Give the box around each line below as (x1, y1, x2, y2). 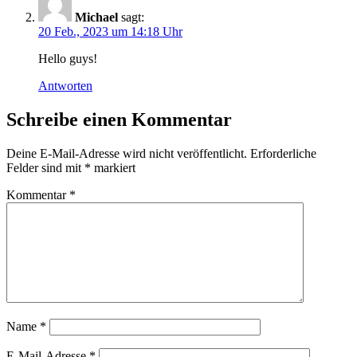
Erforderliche (250, 146, 316, 160)
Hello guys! (38, 51, 97, 65)
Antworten (38, 78, 92, 92)
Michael (75, 10, 118, 24)
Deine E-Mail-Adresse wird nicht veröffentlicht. (6, 146, 247, 160)
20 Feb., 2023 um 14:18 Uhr (38, 24, 182, 38)
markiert (91, 160, 135, 175)
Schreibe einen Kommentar (6, 108, 232, 130)
